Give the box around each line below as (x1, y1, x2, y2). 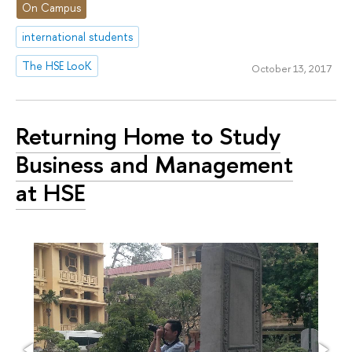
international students (22, 29, 134, 45)
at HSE (16, 175, 86, 209)
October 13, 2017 (251, 60, 332, 75)
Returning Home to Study (16, 119, 280, 152)
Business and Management (16, 147, 293, 181)
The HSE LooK (22, 58, 93, 74)
